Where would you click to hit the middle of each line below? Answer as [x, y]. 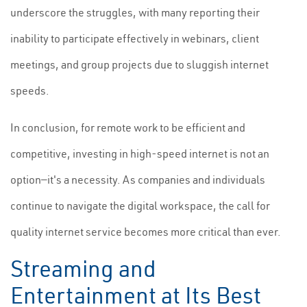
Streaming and [83, 269]
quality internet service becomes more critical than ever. [146, 232]
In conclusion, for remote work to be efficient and [128, 127]
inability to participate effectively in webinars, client [135, 38]
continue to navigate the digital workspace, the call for [140, 206]
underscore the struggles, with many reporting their [135, 12]
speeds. [30, 90]
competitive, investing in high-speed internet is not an [140, 153]
